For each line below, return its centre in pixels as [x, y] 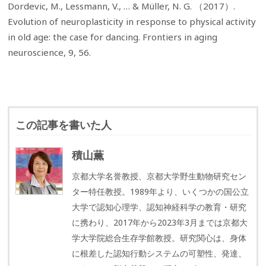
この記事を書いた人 [64, 125]
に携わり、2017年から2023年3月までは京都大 [160, 223]
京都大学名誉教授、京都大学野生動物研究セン [159, 176]
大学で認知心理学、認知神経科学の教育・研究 [159, 207]
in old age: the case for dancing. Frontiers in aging [113, 37]
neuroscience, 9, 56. [50, 53]
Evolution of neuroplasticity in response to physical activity [132, 22]
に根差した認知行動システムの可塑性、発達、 [159, 254]
